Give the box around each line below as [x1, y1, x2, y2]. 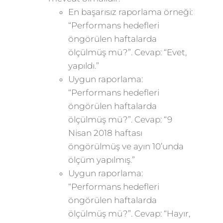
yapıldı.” [68, 61, 99, 71]
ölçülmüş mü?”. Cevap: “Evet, [68, 47, 187, 57]
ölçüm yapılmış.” [68, 155, 135, 165]
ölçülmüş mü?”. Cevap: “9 [68, 114, 172, 124]
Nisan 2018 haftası [68, 128, 142, 138]
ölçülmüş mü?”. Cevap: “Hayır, [68, 209, 190, 219]
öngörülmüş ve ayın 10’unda [68, 141, 184, 151]
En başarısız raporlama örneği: [68, 7, 195, 17]
